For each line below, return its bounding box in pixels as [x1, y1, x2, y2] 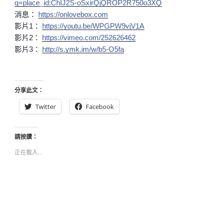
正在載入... [15, 148, 42, 156]
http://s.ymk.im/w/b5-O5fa [42, 45, 124, 53]
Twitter [35, 102, 56, 111]
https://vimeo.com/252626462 [42, 33, 136, 42]
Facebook [86, 102, 114, 111]
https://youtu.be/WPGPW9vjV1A [42, 21, 144, 30]
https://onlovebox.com [38, 10, 108, 18]
